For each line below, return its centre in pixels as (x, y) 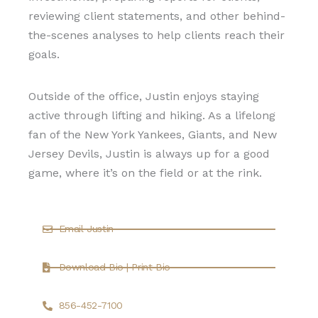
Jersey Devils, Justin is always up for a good (149, 154)
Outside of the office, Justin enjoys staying (144, 96)
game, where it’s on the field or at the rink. (145, 173)
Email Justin (86, 229)
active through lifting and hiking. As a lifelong (152, 115)
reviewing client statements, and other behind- (157, 16)
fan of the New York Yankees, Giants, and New (153, 135)
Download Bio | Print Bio (114, 267)
